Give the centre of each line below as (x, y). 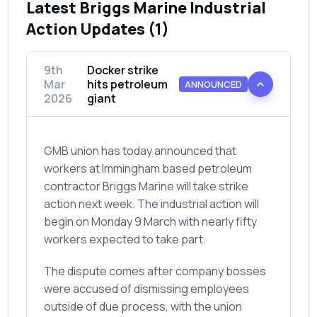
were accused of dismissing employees (146, 289)
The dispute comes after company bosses (155, 271)
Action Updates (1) (98, 29)
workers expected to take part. (125, 240)
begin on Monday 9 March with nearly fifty (150, 222)
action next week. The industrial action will (151, 204)
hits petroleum (127, 85)
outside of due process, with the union (143, 307)
